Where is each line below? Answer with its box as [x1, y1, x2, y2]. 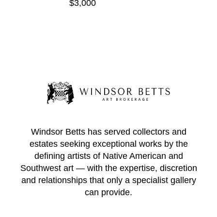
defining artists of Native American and [34, 151, 183, 161]
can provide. [85, 187, 132, 198]
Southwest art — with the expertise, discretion [20, 163, 197, 173]
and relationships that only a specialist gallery [21, 175, 196, 186]
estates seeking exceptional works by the [29, 139, 188, 149]
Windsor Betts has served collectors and [31, 127, 186, 137]
